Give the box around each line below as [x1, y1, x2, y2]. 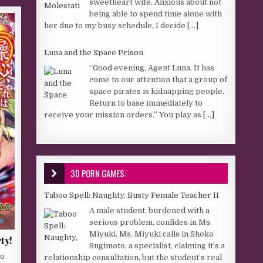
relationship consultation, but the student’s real [44, 252, 222, 262]
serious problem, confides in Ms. [89, 217, 213, 227]
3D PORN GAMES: [70, 167, 126, 180]
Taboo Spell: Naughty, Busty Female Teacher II [44, 191, 220, 200]
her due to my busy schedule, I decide [44, 21, 188, 30]
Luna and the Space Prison [44, 48, 144, 57]
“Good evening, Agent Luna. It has [89, 63, 215, 72]
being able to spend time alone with [89, 9, 222, 18]
